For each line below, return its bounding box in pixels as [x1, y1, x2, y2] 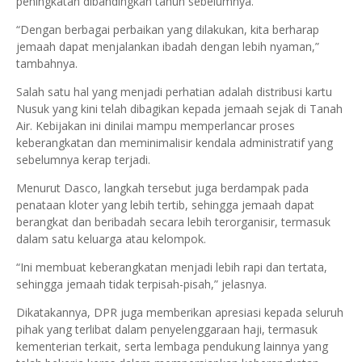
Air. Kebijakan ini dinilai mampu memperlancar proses [16, 117, 295, 133]
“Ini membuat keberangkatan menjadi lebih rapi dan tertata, [16, 259, 327, 275]
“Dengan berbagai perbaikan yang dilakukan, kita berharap [16, 21, 319, 37]
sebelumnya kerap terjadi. [16, 151, 150, 167]
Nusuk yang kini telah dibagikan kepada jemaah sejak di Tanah [16, 100, 343, 116]
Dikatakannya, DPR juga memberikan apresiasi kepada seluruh [16, 304, 343, 320]
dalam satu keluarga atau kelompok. [16, 230, 206, 246]
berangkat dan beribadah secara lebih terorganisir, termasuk [16, 213, 330, 229]
